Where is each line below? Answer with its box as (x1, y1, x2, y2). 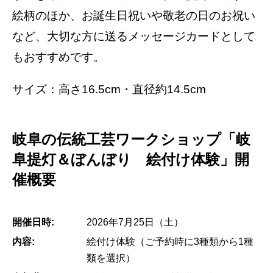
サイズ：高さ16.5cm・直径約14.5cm (12, 82, 206, 96)
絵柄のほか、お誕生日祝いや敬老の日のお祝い (12, 9, 255, 22)
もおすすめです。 (12, 50, 105, 63)
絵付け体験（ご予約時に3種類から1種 (87, 236, 253, 247)
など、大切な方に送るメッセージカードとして (12, 29, 255, 43)
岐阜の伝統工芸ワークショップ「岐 (12, 130, 250, 147)
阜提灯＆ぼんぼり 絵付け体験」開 (12, 151, 249, 168)
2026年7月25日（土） (87, 216, 183, 227)
